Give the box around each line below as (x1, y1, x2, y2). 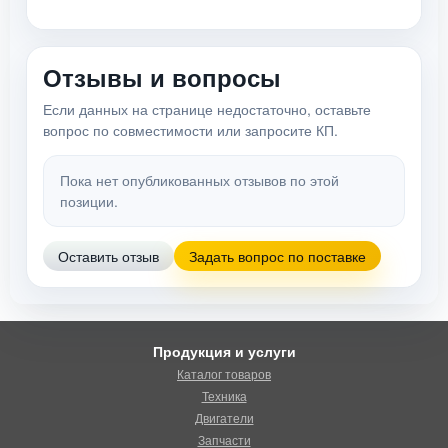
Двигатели (194, 409, 254, 427)
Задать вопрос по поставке (189, 246, 366, 266)
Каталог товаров (177, 365, 271, 383)
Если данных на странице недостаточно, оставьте (43, 99, 371, 119)
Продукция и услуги (152, 341, 296, 362)
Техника (201, 387, 247, 405)
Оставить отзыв (58, 246, 159, 266)
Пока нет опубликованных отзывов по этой (60, 170, 339, 190)
